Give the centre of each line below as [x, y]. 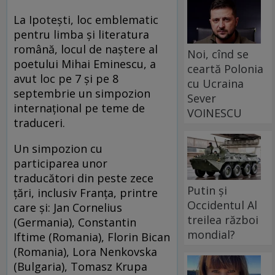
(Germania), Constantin [75, 222]
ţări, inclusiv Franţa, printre [86, 192]
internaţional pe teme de [79, 108]
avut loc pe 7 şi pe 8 [66, 78]
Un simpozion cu [58, 148]
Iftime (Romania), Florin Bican [92, 237]
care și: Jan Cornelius [68, 207]
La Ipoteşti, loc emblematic [86, 19]
